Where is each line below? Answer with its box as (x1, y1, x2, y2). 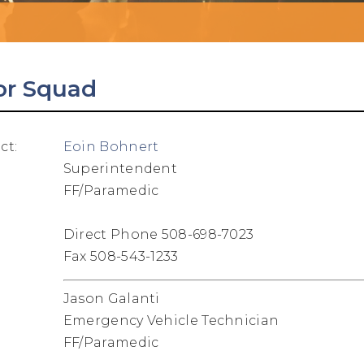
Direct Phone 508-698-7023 (63, 226, 254, 242)
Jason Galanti (63, 290, 160, 306)
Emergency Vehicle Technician (63, 312, 279, 328)
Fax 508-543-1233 (63, 248, 179, 264)
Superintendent (63, 160, 181, 176)
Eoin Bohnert (63, 138, 159, 154)
